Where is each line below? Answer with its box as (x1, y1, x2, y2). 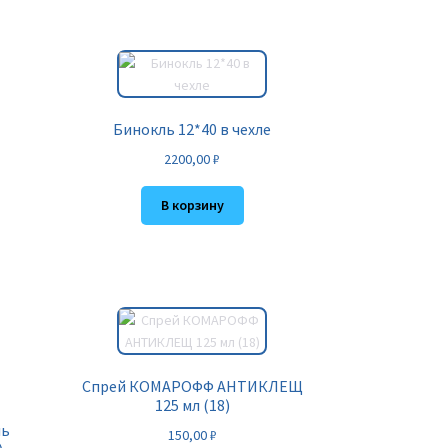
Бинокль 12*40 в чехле (113, 119, 272, 140)
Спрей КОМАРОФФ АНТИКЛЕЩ (81, 376, 303, 397)
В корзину (160, 196, 224, 215)
